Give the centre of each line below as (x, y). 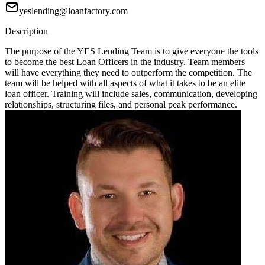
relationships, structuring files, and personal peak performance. (121, 105)
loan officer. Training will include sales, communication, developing (131, 94)
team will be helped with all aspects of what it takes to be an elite (125, 83)
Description (26, 31)
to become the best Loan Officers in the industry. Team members (125, 62)
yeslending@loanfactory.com (73, 11)
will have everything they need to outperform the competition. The (128, 73)
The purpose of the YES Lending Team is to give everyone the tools (132, 51)
